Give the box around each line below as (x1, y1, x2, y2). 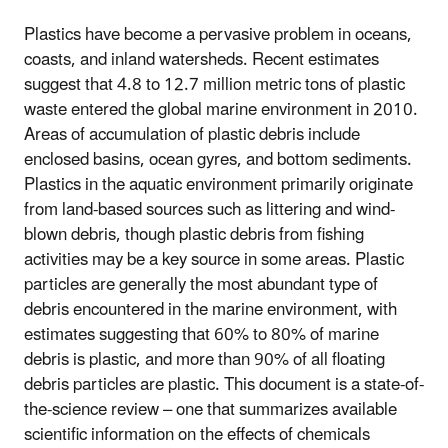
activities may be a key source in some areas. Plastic (24, 242, 404, 279)
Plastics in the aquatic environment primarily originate (24, 167, 413, 204)
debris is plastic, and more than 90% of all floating (24, 342, 385, 379)
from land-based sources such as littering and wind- (24, 192, 395, 229)
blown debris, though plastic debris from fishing (24, 217, 364, 254)
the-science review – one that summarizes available (24, 392, 397, 429)
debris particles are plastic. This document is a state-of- (24, 367, 424, 404)
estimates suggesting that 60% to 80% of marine (24, 317, 379, 354)
